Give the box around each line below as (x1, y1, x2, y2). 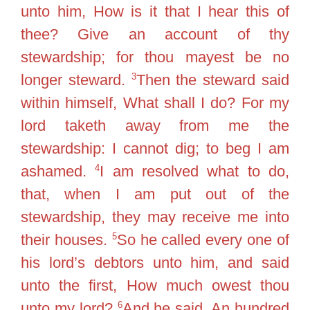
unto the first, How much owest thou (21, 277, 289, 294)
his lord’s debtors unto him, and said (21, 254, 289, 271)
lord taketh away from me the (21, 117, 289, 134)
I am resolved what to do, (100, 163, 290, 180)
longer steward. (21, 71, 131, 89)
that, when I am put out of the (21, 185, 289, 203)
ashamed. (21, 163, 95, 180)
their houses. (21, 231, 112, 248)
